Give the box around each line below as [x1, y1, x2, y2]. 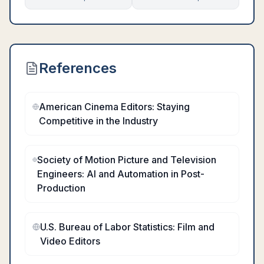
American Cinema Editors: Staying [39, 101, 190, 113]
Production [37, 182, 85, 194]
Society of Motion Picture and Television [37, 154, 216, 166]
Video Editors [39, 235, 100, 247]
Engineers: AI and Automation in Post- [37, 168, 204, 180]
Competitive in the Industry [39, 115, 159, 127]
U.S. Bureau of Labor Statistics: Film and [39, 221, 214, 233]
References [39, 60, 117, 77]
